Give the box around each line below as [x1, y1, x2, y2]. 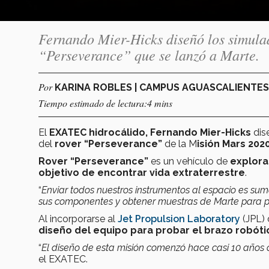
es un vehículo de [151, 155, 230, 167]
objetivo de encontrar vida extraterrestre [38, 166, 245, 178]
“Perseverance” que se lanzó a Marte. [38, 44, 259, 64]
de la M [162, 138, 197, 150]
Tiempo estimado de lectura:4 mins [38, 96, 172, 109]
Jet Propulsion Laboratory [115, 213, 243, 225]
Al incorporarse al [38, 213, 115, 225]
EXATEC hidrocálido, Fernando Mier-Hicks [49, 126, 253, 138]
